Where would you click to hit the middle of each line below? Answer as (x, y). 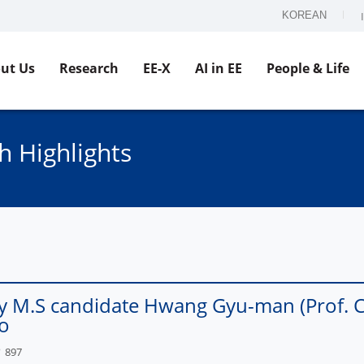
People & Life (308, 68)
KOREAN (304, 15)
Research (89, 68)
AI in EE (219, 68)
